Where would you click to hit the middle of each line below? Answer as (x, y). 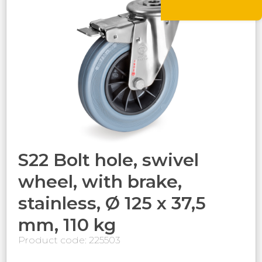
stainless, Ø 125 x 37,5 (112, 203)
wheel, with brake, (100, 181)
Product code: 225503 (69, 240)
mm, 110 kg (67, 225)
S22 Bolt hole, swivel (108, 160)
